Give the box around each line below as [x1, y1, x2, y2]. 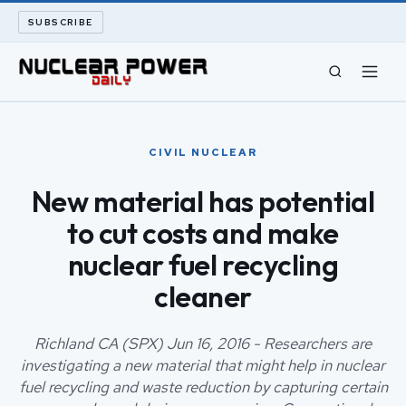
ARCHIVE [18, 220, 91, 238]
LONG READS [18, 173, 124, 191]
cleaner [154, 279, 252, 314]
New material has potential [31, 184, 375, 219]
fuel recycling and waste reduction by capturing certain [18, 377, 388, 397]
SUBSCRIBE [28, 16, 93, 28]
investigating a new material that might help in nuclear [21, 355, 385, 375]
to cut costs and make [67, 216, 339, 251]
